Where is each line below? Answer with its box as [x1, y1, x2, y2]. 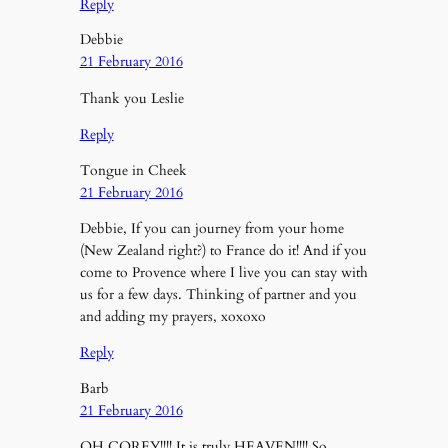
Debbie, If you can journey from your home [79, 219, 344, 239]
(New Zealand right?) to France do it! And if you [79, 241, 367, 261]
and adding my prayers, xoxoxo [79, 307, 266, 327]
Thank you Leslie [79, 88, 184, 108]
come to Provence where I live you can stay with [79, 263, 368, 283]
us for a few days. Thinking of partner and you [79, 285, 357, 305]
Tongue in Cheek [79, 160, 187, 180]
